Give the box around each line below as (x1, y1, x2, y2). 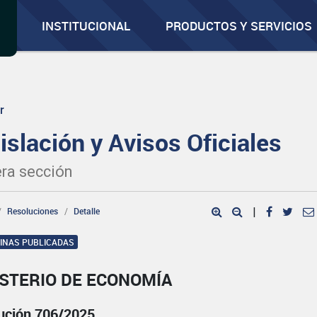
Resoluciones (7, 205, 59, 217)
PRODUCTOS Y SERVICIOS (166, 18, 313, 34)
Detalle (74, 205, 100, 217)
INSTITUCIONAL (42, 18, 131, 34)
